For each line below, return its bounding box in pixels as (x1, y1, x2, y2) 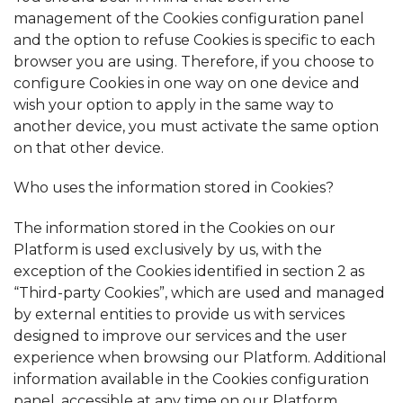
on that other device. (13, 139, 164, 157)
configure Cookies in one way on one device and (13, 74, 360, 92)
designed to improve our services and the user (13, 327, 347, 345)
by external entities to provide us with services (13, 306, 345, 324)
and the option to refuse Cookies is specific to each (13, 31, 375, 49)
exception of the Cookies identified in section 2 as (13, 263, 364, 281)
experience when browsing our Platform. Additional (13, 349, 387, 367)
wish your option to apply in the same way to (13, 95, 334, 113)
